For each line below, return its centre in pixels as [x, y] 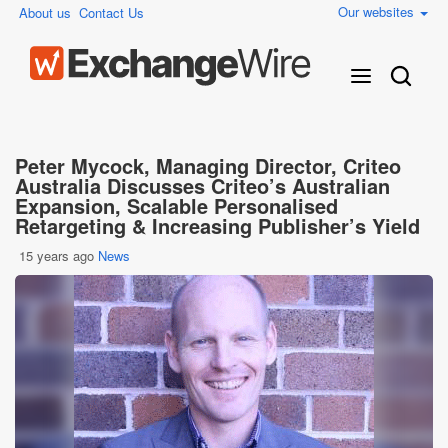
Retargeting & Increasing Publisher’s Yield [217, 225]
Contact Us [111, 12]
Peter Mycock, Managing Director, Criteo [208, 165]
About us [45, 12]
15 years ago [56, 255]
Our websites [378, 11]
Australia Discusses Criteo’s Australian [202, 185]
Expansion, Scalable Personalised [176, 205]
